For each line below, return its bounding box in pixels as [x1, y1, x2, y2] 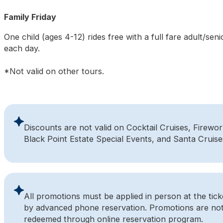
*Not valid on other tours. [4, 66, 104, 76]
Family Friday [4, 12, 56, 22]
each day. [4, 43, 40, 53]
